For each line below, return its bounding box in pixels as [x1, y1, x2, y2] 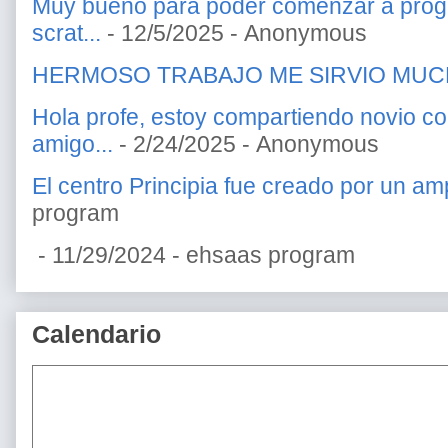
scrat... [32, 20, 101, 47]
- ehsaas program [166, 242, 355, 269]
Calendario [32, 321, 161, 349]
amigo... [32, 131, 113, 158]
